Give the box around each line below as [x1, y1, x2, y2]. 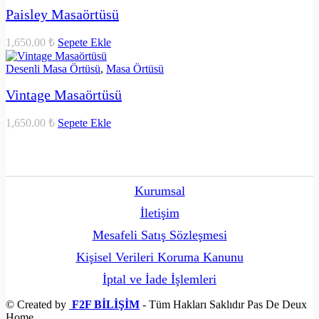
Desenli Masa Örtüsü [6, 62, 100, 75]
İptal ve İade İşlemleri [103, 271, 216, 286]
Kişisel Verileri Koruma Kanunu [75, 249, 244, 264]
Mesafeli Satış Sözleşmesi [92, 227, 227, 242]
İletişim [140, 205, 179, 220]
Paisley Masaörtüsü [6, 6, 119, 22]
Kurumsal [134, 183, 185, 198]
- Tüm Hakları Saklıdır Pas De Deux [140, 298, 307, 310]
